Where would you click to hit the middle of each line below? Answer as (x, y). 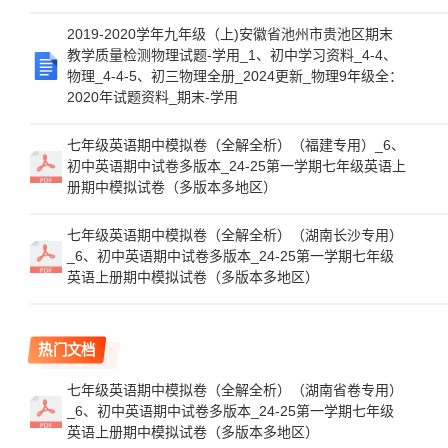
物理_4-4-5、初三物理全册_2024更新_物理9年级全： (235, 76)
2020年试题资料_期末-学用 (152, 97)
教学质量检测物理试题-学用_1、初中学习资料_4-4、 (232, 55)
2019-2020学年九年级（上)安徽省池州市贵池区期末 (230, 34)
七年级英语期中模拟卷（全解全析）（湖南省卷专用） (235, 390)
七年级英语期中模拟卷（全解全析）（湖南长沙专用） (235, 235)
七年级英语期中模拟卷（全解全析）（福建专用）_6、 (236, 145)
